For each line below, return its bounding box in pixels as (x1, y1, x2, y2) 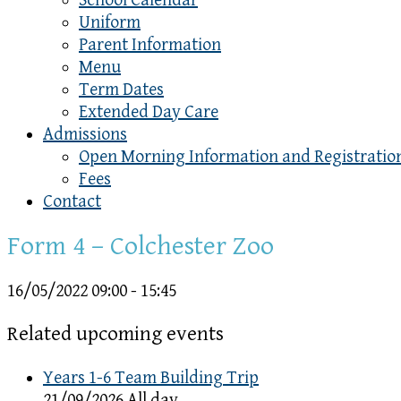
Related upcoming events (7, 322, 224, 347)
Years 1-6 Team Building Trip (43, 367, 259, 388)
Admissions (43, 124, 127, 145)
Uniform (79, 13, 141, 33)
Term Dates (79, 80, 164, 100)
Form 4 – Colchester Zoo (7, 230, 274, 261)
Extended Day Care (79, 102, 218, 123)
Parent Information (79, 35, 221, 55)
